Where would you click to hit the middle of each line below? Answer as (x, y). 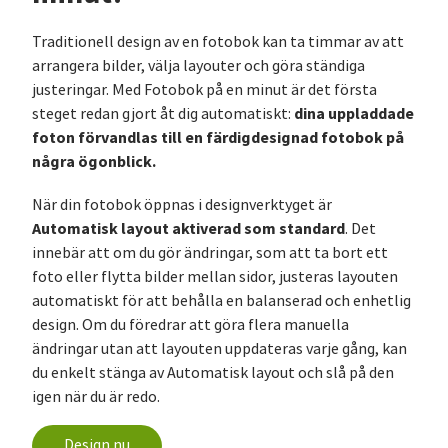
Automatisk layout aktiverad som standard (188, 229)
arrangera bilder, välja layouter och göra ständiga (198, 66)
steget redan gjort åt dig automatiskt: (163, 114)
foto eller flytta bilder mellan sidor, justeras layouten (215, 277)
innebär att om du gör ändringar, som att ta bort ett (210, 253)
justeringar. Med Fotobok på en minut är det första (204, 90)
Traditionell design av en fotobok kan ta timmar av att (218, 42)
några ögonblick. (94, 162)
